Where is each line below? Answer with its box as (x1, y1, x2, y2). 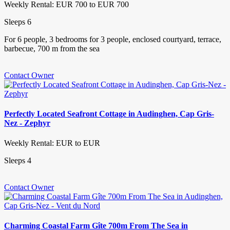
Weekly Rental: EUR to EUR (4, 139, 100, 148)
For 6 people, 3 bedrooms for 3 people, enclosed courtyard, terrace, (4, 34, 221, 44)
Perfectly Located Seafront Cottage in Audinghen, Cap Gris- (4, 109, 214, 118)
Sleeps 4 (4, 156, 31, 165)
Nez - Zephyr (4, 118, 50, 127)
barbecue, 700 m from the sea (4, 44, 100, 53)
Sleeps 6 (4, 17, 31, 26)
